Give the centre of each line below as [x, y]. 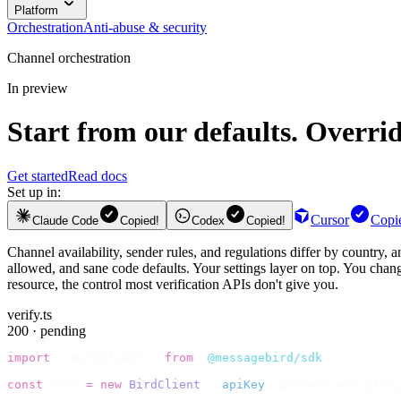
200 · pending [47, 330]
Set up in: [34, 192]
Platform [36, 10]
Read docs [98, 175]
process [301, 384]
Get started [38, 175]
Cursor [330, 219]
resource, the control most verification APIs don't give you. [173, 284]
